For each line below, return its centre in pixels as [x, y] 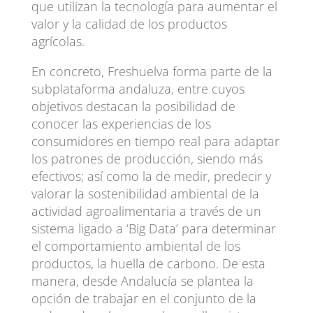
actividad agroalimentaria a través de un [146, 211]
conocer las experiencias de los [121, 123]
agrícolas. [58, 41]
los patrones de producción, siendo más [147, 158]
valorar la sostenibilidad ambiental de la [145, 193]
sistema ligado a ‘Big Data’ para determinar [153, 228]
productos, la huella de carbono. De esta [148, 263]
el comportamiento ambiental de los [136, 246]
